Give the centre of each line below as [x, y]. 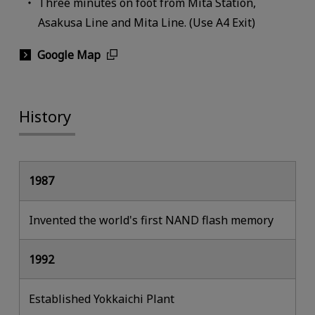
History [45, 116]
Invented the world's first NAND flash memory [152, 220]
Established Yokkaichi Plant [102, 298]
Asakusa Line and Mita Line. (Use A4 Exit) [147, 23]
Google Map [69, 55]
